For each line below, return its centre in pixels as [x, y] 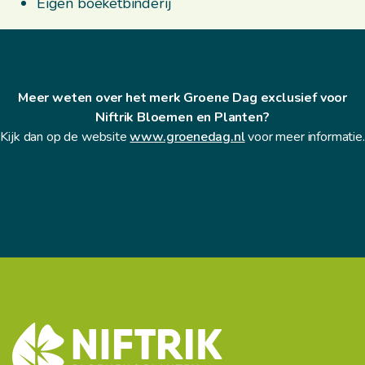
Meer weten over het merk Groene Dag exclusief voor [182, 97]
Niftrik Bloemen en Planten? [182, 117]
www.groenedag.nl [187, 136]
